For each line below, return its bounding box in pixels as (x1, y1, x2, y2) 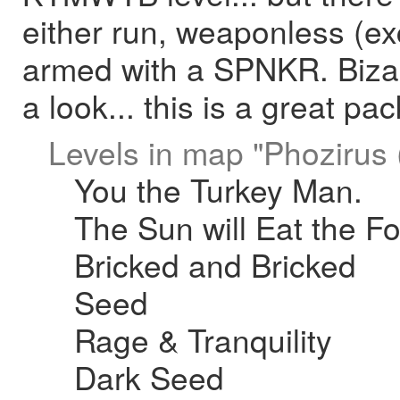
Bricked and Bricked (73, 242, 356, 287)
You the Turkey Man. (73, 167, 362, 212)
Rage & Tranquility (73, 317, 332, 362)
